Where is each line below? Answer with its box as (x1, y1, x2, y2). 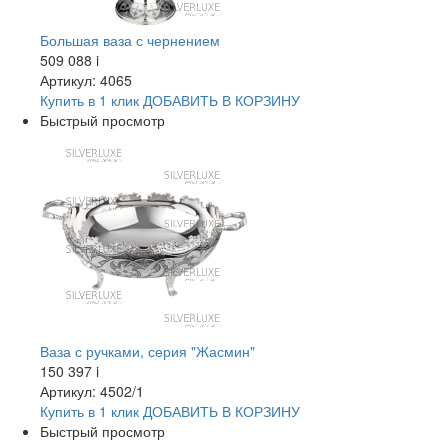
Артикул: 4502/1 (40, 381, 144, 402)
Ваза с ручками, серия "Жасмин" (40, 341, 255, 362)
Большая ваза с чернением (40, 30, 220, 51)
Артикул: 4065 (40, 70, 132, 91)
